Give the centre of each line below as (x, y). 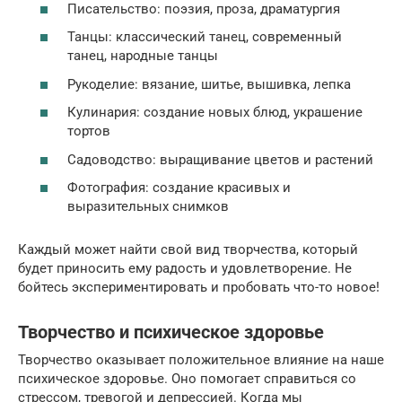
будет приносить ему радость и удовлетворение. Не (185, 269)
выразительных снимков (148, 207)
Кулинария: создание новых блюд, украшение (215, 113)
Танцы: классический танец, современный (205, 37)
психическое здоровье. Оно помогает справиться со (187, 379)
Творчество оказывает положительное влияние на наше (201, 360)
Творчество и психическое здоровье (171, 333)
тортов (89, 131)
